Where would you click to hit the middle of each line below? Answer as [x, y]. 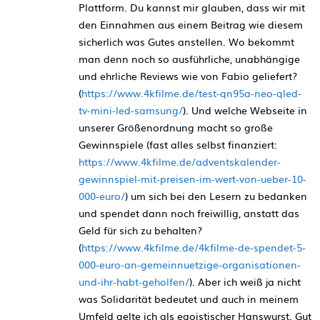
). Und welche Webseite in [245, 110]
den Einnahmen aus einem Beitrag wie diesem [191, 24]
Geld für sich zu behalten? [140, 230]
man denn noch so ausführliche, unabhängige [189, 58]
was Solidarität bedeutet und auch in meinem [189, 298]
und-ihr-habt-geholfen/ [134, 281]
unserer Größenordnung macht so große [176, 127]
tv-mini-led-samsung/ [131, 110]
